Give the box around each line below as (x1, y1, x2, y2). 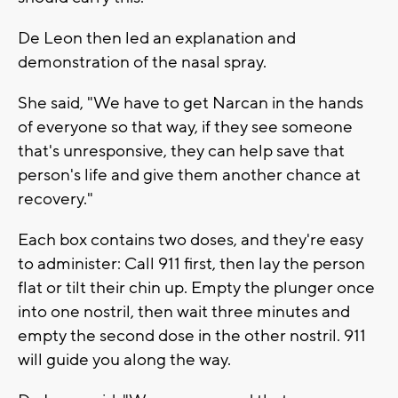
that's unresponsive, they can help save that (18, 139, 345, 162)
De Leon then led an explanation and (18, 27, 296, 49)
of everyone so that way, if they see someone (18, 115, 353, 138)
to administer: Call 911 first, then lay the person (18, 252, 365, 275)
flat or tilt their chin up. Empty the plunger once (18, 276, 375, 298)
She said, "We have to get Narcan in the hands (18, 92, 363, 114)
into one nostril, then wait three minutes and (18, 300, 350, 322)
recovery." (18, 187, 93, 210)
